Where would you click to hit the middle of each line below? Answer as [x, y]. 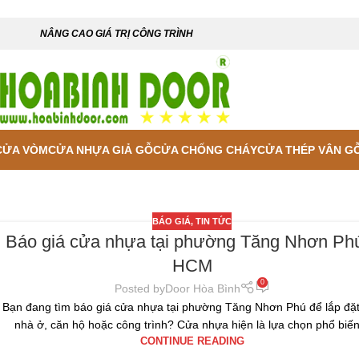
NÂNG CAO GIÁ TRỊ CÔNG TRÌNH [116, 34]
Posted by [139, 288]
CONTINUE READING [192, 341]
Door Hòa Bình [202, 288]
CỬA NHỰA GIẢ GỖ [100, 149]
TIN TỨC [214, 221]
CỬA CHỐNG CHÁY [205, 149]
